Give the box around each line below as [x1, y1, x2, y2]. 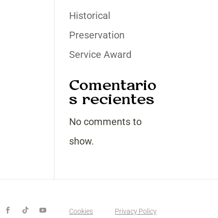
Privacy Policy [115, 207, 157, 215]
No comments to [69, 116, 142, 127]
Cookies [69, 207, 93, 215]
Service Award [69, 49, 131, 60]
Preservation [69, 29, 125, 41]
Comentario [69, 77, 157, 94]
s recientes [69, 91, 154, 109]
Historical [69, 10, 110, 21]
